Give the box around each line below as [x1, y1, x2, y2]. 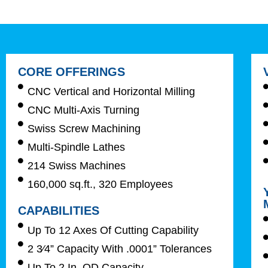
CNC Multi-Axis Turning [28, 103, 140, 116]
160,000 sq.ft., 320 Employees [28, 178, 173, 190]
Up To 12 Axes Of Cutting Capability [28, 224, 199, 236]
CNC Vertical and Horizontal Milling [28, 85, 196, 98]
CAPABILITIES [18, 203, 99, 217]
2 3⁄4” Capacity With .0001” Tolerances [28, 242, 212, 255]
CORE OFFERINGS [18, 65, 125, 78]
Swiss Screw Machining [28, 122, 141, 135]
